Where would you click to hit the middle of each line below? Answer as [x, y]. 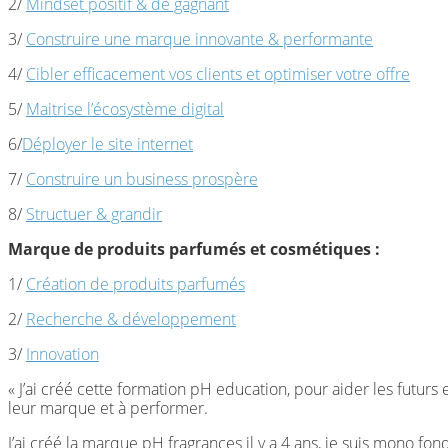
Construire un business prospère [142, 179]
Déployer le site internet [107, 144]
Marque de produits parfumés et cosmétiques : [194, 249]
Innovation [62, 354]
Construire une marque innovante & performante [199, 39]
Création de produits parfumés [135, 284]
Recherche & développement [131, 319]
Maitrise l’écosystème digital [125, 109]
